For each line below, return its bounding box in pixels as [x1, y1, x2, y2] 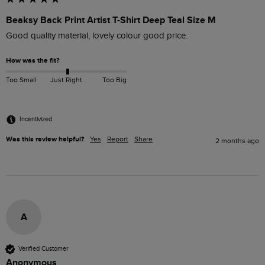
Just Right [50, 75, 82, 84]
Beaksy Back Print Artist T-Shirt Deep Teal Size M [6, 14, 216, 27]
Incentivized [20, 115, 52, 124]
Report [107, 134, 128, 143]
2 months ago [215, 136, 259, 145]
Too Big [102, 75, 127, 84]
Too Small [6, 75, 37, 84]
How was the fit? [6, 56, 59, 66]
